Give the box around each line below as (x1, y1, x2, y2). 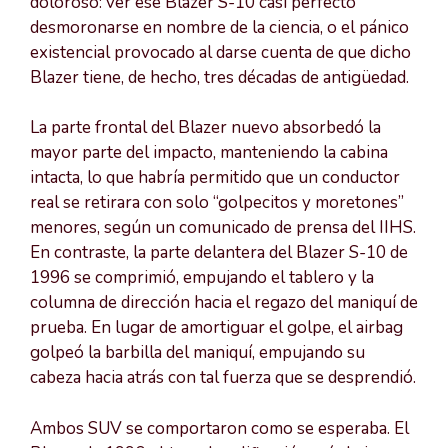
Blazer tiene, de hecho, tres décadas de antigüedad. (30, 65, 409, 89)
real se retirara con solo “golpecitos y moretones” (30, 191, 404, 215)
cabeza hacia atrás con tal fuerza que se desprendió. (30, 366, 416, 390)
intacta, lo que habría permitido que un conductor (30, 166, 400, 190)
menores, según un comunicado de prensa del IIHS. (30, 216, 416, 240)
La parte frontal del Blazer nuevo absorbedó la (30, 116, 381, 140)
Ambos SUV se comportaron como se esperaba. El (30, 416, 409, 440)
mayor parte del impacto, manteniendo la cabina (30, 141, 388, 165)
